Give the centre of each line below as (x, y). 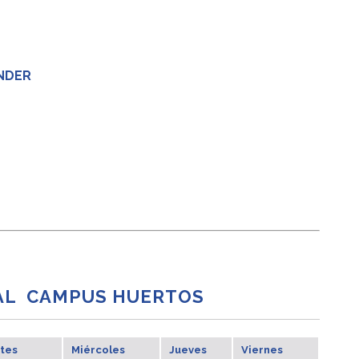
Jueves (188, 350)
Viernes (262, 350)
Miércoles (98, 350)
